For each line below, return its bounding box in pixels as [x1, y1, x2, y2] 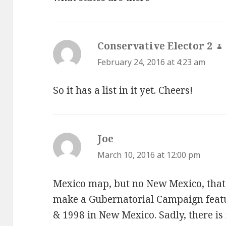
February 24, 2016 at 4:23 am [97, 56, 206, 68]
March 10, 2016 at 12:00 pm [97, 149, 201, 161]
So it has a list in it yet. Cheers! [53, 84, 193, 97]
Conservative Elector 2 [97, 39, 213, 52]
